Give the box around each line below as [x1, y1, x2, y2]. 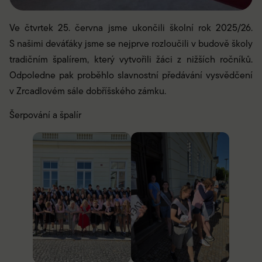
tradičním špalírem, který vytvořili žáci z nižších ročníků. [9, 53, 253, 66]
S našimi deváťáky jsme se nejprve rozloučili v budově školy [9, 37, 253, 50]
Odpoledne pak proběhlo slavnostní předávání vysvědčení [9, 68, 253, 82]
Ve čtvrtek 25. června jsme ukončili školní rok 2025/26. [9, 21, 253, 35]
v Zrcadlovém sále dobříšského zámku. [9, 84, 166, 98]
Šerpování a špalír [9, 108, 81, 122]
